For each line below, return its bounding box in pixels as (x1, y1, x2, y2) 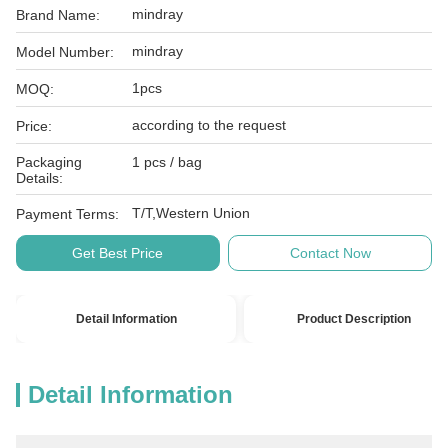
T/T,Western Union (132, 205, 250, 221)
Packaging (16, 154, 82, 170)
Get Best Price (72, 245, 164, 261)
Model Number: (16, 44, 114, 60)
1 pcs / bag (132, 154, 202, 170)
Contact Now (289, 245, 371, 261)
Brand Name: (16, 7, 100, 23)
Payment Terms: (16, 206, 119, 222)
